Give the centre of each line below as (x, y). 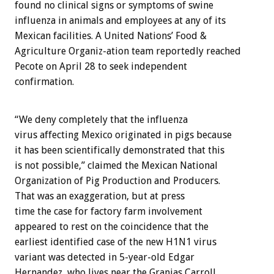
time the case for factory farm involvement (109, 211)
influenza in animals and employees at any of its (120, 20)
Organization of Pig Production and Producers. (117, 180)
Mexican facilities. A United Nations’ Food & (111, 35)
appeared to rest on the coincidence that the (112, 226)
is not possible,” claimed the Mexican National (116, 165)
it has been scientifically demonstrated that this (120, 150)
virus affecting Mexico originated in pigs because (123, 135)
